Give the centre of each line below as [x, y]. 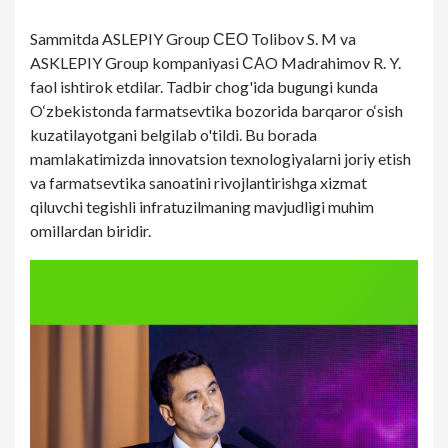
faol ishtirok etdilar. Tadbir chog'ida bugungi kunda [204, 86]
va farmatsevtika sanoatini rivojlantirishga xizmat [198, 182]
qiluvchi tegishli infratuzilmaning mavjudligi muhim [202, 206]
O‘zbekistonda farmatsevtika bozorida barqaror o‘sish [216, 110]
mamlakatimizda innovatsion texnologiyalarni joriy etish [220, 158]
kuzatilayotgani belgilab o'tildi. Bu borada [173, 134]
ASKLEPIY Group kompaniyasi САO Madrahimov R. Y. [215, 62]
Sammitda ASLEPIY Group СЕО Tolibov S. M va [193, 38]
